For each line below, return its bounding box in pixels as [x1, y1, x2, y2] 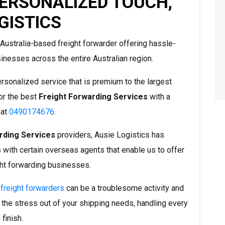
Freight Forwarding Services [39, 92, 148, 102]
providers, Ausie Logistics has [57, 130, 164, 140]
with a [148, 92, 170, 102]
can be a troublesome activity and [64, 183, 184, 193]
